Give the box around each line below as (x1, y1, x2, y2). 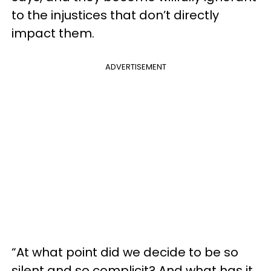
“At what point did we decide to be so (11, 243, 238, 261)
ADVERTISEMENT (105, 60, 166, 73)
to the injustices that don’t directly (11, 6, 219, 24)
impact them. (11, 24, 94, 42)
